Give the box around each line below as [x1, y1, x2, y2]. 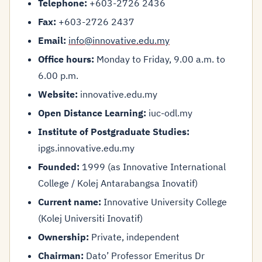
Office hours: [38, 53, 94, 65]
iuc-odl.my [146, 107, 192, 119]
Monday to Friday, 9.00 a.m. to [94, 53, 225, 65]
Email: [38, 35, 66, 46]
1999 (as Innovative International [80, 161, 226, 173]
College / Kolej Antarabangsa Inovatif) [38, 177, 198, 189]
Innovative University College [101, 196, 227, 208]
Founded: [38, 161, 80, 173]
